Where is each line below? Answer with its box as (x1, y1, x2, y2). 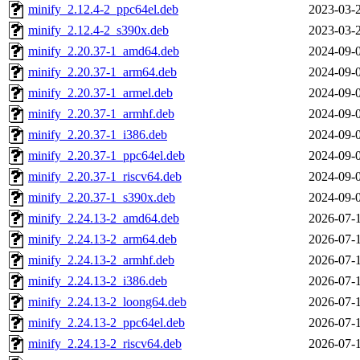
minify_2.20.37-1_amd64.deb (28, 44, 179, 59)
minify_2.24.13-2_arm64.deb (28, 232, 177, 247)
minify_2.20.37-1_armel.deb (28, 86, 173, 100)
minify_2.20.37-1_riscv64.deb (28, 170, 182, 184)
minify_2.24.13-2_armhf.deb (28, 253, 174, 268)
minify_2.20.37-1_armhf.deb (28, 107, 174, 121)
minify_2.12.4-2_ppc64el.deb (28, 2, 178, 17)
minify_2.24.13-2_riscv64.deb (28, 337, 182, 351)
